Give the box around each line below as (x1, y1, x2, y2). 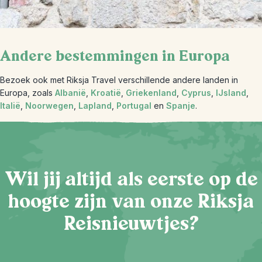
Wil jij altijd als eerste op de (4, 166, 258, 192)
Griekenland (126, 88, 177, 98)
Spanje (166, 101, 195, 111)
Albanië (55, 88, 86, 98)
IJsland (216, 88, 246, 98)
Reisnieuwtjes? (63, 211, 199, 237)
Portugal (116, 101, 151, 111)
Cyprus (181, 88, 211, 98)
